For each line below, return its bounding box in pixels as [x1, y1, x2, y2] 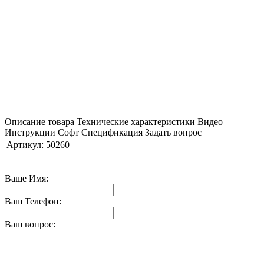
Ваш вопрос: [5, 219, 55, 229]
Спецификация [81, 127, 143, 137]
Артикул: [6, 139, 44, 150]
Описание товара [5, 116, 74, 127]
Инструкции [5, 127, 55, 137]
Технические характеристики [77, 116, 195, 127]
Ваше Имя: [5, 173, 48, 183]
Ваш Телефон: [5, 196, 61, 206]
